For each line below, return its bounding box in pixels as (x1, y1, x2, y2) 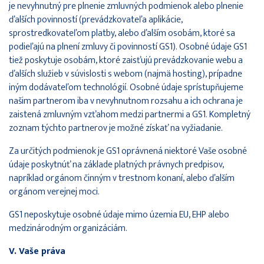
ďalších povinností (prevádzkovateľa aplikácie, (9, 11, 183, 28)
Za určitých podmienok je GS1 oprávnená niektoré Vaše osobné (9, 143, 247, 159)
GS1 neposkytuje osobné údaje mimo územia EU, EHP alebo (9, 206, 229, 223)
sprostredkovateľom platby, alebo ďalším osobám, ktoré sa (9, 25, 235, 41)
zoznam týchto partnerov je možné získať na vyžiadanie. (9, 120, 223, 136)
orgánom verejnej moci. (9, 183, 100, 200)
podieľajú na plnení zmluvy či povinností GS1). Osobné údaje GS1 (9, 38, 247, 55)
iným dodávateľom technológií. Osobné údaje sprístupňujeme (9, 79, 243, 95)
